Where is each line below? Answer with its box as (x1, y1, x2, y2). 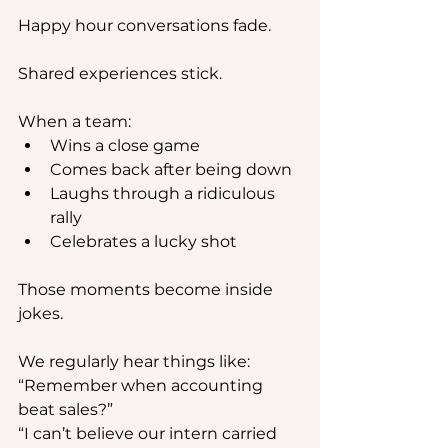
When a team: (18, 112, 131, 131)
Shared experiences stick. (18, 64, 222, 83)
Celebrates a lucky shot (50, 232, 237, 251)
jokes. (18, 304, 63, 323)
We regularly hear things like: (18, 352, 250, 371)
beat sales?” (18, 400, 113, 419)
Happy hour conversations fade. (18, 16, 271, 35)
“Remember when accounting (18, 376, 267, 395)
